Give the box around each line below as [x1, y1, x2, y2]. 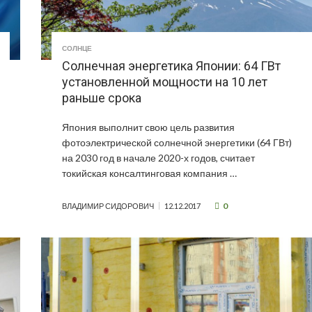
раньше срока [62, 91, 142, 106]
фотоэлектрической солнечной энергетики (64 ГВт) [62, 136, 292, 149]
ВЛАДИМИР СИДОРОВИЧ [62, 201, 155, 211]
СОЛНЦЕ [62, 44, 93, 53]
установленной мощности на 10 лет [62, 75, 268, 90]
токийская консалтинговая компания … [62, 167, 237, 180]
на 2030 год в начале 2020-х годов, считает [62, 152, 256, 164]
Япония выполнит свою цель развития [62, 121, 235, 134]
